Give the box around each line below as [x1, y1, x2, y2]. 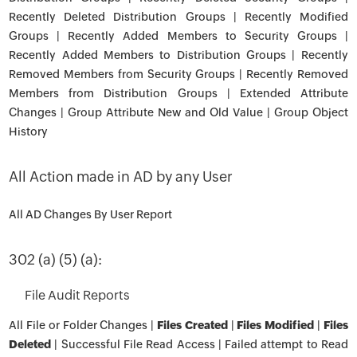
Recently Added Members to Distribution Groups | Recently [9, 49, 348, 61]
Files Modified [237, 319, 315, 331]
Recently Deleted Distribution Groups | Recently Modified [9, 10, 348, 23]
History [9, 125, 49, 138]
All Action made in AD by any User [9, 168, 233, 185]
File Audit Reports [25, 288, 131, 303]
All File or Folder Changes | [9, 319, 157, 331]
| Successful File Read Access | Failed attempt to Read [51, 338, 348, 351]
